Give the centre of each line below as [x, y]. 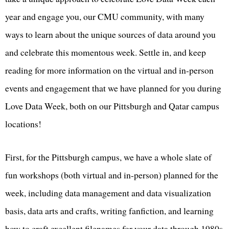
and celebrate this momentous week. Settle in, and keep [106, 52]
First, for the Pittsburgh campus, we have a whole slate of [108, 157]
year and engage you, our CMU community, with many [105, 16]
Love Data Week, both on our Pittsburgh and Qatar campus [112, 106]
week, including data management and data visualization [108, 192]
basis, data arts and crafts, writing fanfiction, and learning [109, 210]
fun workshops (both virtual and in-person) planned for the [112, 175]
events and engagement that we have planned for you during [113, 88]
